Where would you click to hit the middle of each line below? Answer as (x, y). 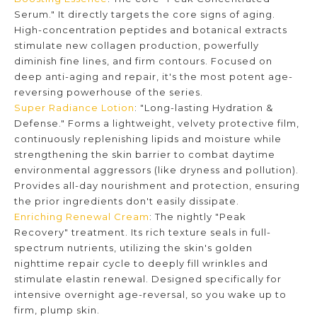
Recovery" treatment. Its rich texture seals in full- (143, 232)
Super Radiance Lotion (74, 107)
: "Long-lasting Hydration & (204, 107)
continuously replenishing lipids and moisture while (148, 138)
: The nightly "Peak (198, 216)
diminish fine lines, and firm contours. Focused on (143, 60)
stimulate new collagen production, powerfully (137, 45)
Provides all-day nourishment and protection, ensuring (157, 185)
